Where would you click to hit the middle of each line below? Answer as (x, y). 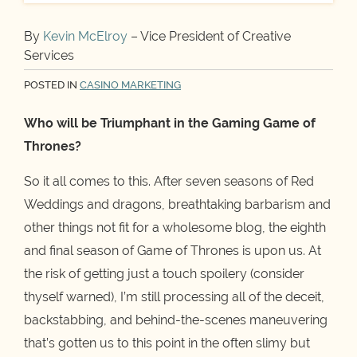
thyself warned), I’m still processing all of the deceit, (174, 296)
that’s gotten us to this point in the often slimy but (167, 343)
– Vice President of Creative (211, 37)
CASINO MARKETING (130, 85)
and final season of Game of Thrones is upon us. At (173, 250)
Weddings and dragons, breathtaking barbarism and (177, 204)
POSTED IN (52, 85)
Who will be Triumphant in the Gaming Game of (170, 124)
